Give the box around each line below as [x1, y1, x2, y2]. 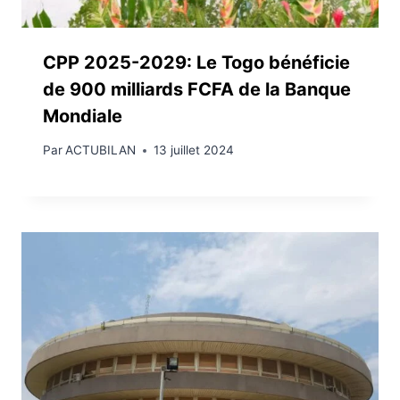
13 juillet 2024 [154, 143, 235, 158]
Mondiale [43, 104, 127, 127]
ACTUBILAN [65, 143, 137, 158]
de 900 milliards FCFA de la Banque [43, 78, 351, 100]
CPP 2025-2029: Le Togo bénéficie [43, 51, 350, 73]
